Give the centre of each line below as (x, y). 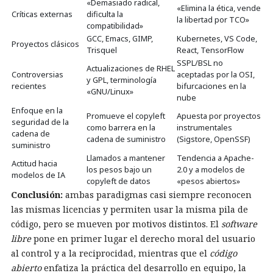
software (239, 224)
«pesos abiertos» (208, 181)
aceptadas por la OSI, (216, 75)
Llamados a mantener (126, 158)
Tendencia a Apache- (215, 158)
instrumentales (204, 128)
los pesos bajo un (119, 170)
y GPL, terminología (122, 80)
